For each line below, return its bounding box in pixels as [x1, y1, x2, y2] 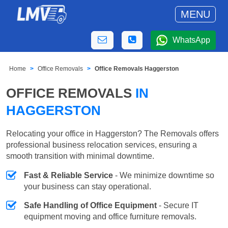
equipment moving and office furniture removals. [24, 212, 196, 221]
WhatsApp [173, 36, 210, 44]
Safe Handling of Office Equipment [24, 201, 157, 210]
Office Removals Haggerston [95, 65, 179, 73]
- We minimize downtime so [113, 170, 214, 180]
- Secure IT [157, 201, 198, 210]
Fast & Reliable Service [24, 170, 113, 180]
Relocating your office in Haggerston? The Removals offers [6, 129, 219, 138]
